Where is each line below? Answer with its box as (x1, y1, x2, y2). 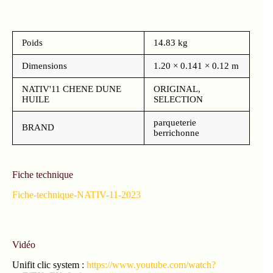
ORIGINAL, (154, 84, 200, 94)
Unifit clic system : (12, 260, 87, 271)
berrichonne (154, 128, 199, 138)
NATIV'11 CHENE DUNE (22, 84, 121, 94)
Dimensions (22, 61, 67, 71)
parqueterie (154, 118, 196, 128)
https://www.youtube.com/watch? (87, 260, 216, 271)
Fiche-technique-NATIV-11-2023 (12, 190, 141, 200)
